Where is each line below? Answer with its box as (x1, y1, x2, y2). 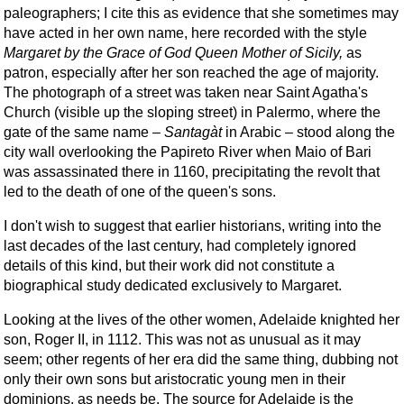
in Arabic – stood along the (222, 124, 395, 140)
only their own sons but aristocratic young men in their (4, 371, 345, 387)
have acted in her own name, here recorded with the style (4, 24, 367, 41)
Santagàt (164, 124, 222, 140)
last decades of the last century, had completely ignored (4, 237, 356, 253)
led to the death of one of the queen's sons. (4, 183, 276, 199)
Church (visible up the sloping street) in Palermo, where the (4, 104, 381, 120)
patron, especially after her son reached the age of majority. (4, 64, 379, 80)
